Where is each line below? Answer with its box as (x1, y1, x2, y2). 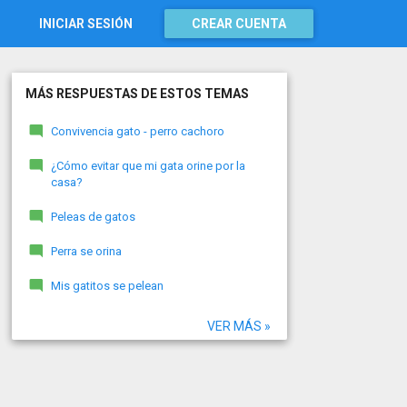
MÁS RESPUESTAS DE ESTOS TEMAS (25, 86, 249, 101)
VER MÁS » (206, 319, 271, 333)
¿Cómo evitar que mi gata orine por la (50, 159, 245, 173)
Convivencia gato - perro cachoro (50, 124, 224, 138)
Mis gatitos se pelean (50, 279, 164, 293)
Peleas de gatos (50, 210, 135, 223)
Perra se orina (50, 244, 122, 258)
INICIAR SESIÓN (39, 16, 133, 31)
